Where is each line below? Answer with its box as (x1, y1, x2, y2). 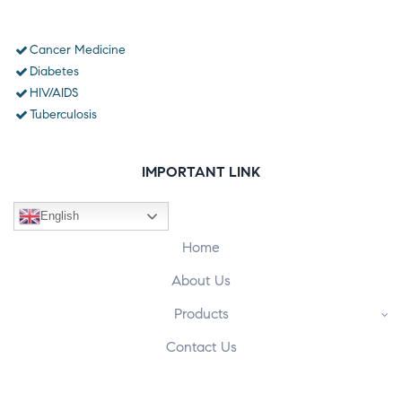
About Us (171, 271, 231, 289)
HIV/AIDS (29, 84, 78, 100)
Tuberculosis (29, 106, 97, 122)
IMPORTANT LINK (142, 162, 260, 180)
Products (173, 304, 229, 322)
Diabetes (29, 63, 79, 79)
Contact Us (165, 337, 237, 355)
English (40, 208, 79, 223)
